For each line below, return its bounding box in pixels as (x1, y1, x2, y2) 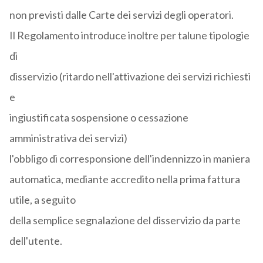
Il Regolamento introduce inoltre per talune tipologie (9, 29, 249, 42)
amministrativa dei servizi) (9, 131, 127, 145)
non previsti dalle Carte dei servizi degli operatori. (9, 8, 234, 22)
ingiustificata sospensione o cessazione (9, 111, 188, 124)
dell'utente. (9, 234, 62, 248)
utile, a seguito (9, 193, 76, 207)
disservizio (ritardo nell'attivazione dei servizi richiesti (9, 70, 251, 83)
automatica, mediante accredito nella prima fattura (9, 173, 240, 186)
